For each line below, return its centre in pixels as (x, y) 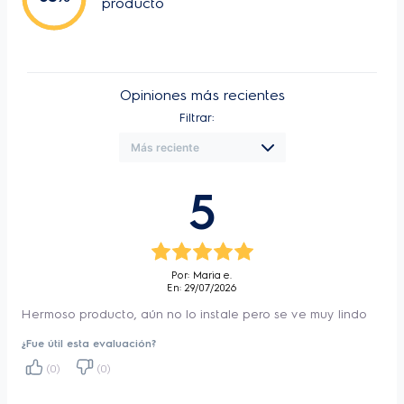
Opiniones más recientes (202, 95)
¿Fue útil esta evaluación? (89, 344)
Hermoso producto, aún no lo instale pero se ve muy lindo (194, 314)
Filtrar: (197, 118)
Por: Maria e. (202, 275)
